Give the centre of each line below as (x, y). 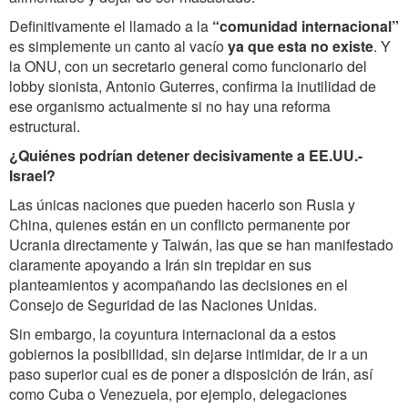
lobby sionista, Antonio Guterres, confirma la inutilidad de (193, 87)
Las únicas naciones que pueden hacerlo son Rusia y (182, 205)
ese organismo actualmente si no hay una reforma (170, 107)
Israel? (32, 176)
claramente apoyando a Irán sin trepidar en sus (160, 265)
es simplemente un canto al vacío (118, 46)
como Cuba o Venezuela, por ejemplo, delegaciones (178, 394)
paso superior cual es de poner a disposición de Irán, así (191, 374)
